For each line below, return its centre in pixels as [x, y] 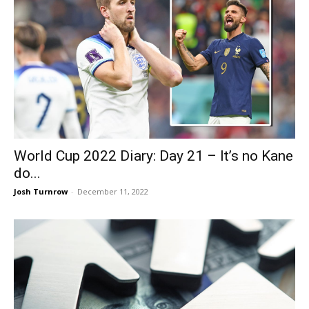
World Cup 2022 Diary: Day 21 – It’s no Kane [153, 156]
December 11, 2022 [113, 192]
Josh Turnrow [41, 192]
